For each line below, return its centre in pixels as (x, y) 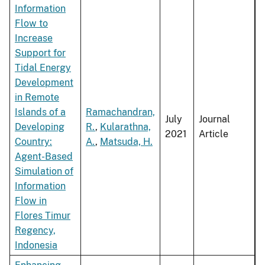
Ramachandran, (120, 112)
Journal (214, 119)
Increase (34, 38)
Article (214, 134)
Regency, (35, 231)
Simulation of (44, 172)
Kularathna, (125, 127)
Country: (33, 142)
